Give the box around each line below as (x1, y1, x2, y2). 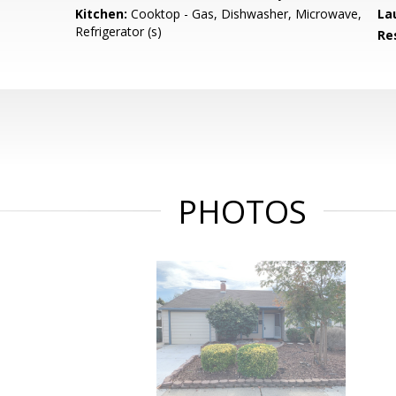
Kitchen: (75, 5, 128, 22)
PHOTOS (178, 190, 307, 233)
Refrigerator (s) (75, 23, 163, 40)
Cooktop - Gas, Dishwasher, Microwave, (127, 5, 362, 22)
